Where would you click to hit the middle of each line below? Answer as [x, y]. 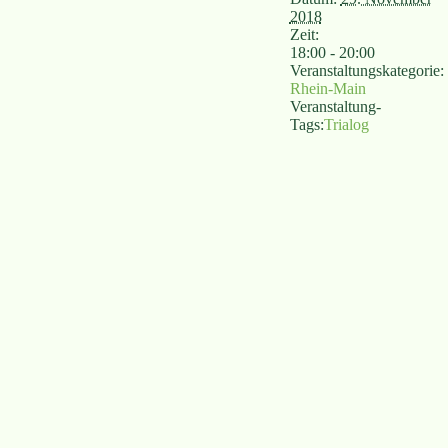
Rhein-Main [327, 88]
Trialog [346, 124]
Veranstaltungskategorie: [366, 70]
